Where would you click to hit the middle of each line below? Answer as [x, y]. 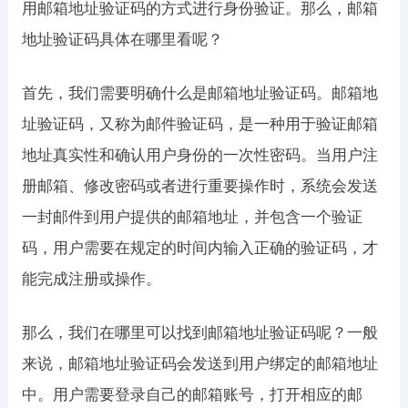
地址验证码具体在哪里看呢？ [122, 40]
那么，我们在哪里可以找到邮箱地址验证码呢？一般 [199, 333]
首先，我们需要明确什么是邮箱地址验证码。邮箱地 [199, 93]
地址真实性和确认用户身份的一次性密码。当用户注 [199, 155]
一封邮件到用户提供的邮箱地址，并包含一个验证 [192, 217]
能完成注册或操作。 [91, 279]
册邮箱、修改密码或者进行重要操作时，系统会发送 [199, 186]
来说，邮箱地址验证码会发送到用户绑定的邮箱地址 [199, 364]
